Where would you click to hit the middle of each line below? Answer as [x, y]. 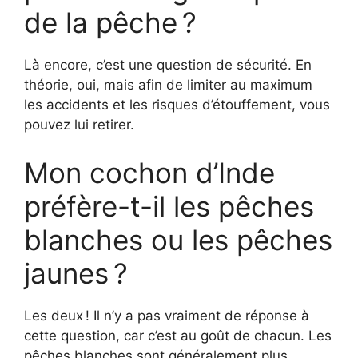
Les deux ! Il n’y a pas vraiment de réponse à [167, 315]
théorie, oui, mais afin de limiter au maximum [168, 85]
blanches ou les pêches [178, 239]
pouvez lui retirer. [79, 125]
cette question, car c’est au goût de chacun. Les [178, 335]
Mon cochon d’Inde [149, 172]
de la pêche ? [110, 22]
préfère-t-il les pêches [169, 206]
